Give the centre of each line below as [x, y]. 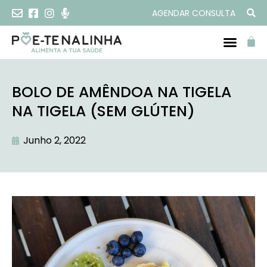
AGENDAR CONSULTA [193, 13]
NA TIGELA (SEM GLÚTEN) [103, 111]
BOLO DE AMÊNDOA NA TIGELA [122, 92]
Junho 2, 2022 [55, 140]
